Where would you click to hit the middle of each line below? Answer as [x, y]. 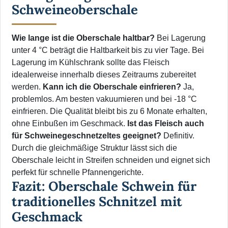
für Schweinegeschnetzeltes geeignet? [87, 136]
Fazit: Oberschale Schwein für [104, 186]
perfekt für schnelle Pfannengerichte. [78, 173]
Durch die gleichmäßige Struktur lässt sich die [94, 148]
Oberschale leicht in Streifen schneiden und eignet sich [111, 160]
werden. [27, 87]
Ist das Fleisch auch [166, 124]
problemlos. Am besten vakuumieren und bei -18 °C [104, 99]
